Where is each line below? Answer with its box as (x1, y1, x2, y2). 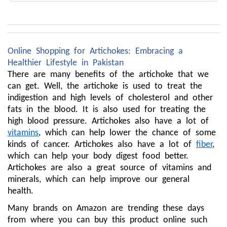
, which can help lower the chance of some (39, 128, 216, 138)
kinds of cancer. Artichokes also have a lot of (8, 140, 196, 149)
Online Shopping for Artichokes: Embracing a (8, 47, 183, 56)
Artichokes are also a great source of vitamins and (8, 163, 211, 173)
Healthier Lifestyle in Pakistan (8, 58, 124, 68)
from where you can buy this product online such (8, 215, 207, 225)
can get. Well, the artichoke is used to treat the (8, 82, 202, 91)
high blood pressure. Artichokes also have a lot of (8, 117, 209, 126)
